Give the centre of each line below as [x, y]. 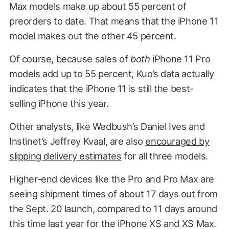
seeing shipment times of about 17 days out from [113, 193]
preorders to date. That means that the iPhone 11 [114, 21]
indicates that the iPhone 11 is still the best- [101, 88]
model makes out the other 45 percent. [93, 36]
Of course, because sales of [70, 59]
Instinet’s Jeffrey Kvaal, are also [77, 141]
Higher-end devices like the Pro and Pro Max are [111, 179]
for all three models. [165, 156]
